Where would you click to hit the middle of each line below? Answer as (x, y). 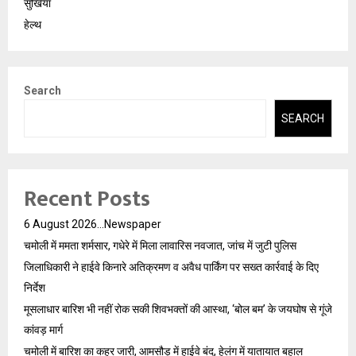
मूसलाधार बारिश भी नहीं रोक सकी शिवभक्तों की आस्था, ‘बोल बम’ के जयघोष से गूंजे (178, 309)
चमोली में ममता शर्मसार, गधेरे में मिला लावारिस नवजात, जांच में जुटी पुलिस (160, 246)
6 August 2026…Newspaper (93, 224)
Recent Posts (87, 199)
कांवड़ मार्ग (43, 330)
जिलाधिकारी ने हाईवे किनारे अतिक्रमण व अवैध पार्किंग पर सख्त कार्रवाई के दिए (171, 267)
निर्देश (35, 288)
